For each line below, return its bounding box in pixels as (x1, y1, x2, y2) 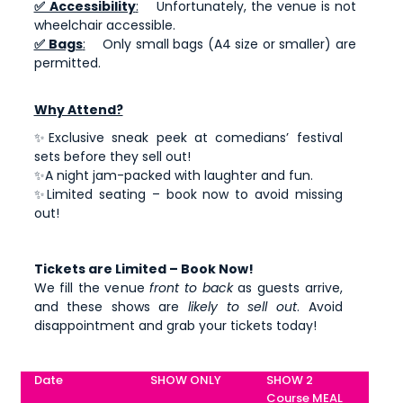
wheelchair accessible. (33, 16, 175, 34)
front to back (149, 279, 233, 297)
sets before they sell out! (33, 148, 191, 166)
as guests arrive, (232, 279, 343, 297)
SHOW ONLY (149, 372, 221, 389)
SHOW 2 (266, 372, 314, 389)
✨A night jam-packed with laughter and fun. (33, 166, 313, 184)
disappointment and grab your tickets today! (33, 317, 317, 335)
